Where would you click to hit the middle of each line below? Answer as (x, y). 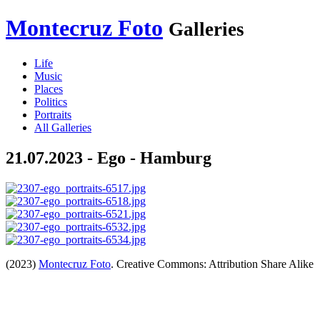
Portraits (53, 114)
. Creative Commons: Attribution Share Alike (212, 264)
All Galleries (63, 127)
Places (49, 89)
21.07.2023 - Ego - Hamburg (109, 157)
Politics (51, 101)
